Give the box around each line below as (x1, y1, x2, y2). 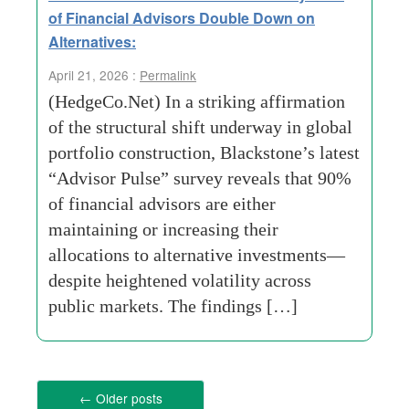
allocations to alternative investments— (48, 245, 345, 265)
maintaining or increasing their (48, 219, 278, 239)
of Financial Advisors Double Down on (48, 7, 315, 28)
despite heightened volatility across (48, 270, 311, 290)
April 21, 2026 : (48, 66, 140, 84)
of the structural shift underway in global (48, 117, 352, 137)
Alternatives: (48, 31, 136, 52)
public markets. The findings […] (48, 296, 298, 316)
